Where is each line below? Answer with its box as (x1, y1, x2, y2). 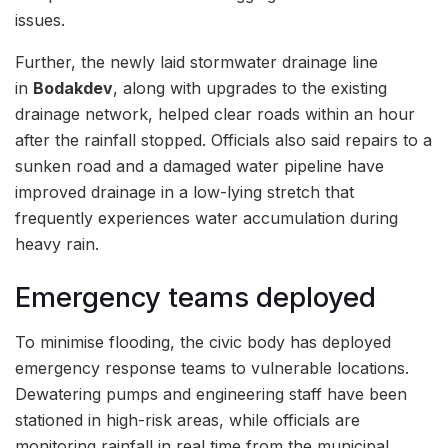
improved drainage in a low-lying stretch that (15, 182, 354, 203)
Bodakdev (33, 78, 113, 99)
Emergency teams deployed (15, 280, 376, 314)
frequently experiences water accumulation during (15, 208, 398, 229)
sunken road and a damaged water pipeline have (15, 156, 384, 177)
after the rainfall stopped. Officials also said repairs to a (15, 130, 432, 151)
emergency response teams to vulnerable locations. (15, 358, 409, 379)
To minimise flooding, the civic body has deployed (15, 332, 391, 353)
